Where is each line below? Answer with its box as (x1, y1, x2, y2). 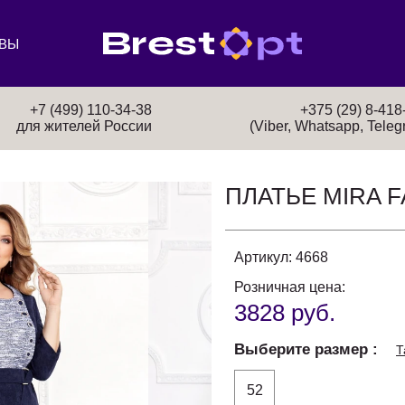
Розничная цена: (234, 279, 345, 295)
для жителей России (16, 118, 153, 134)
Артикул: (234, 250, 292, 265)
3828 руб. (234, 299, 335, 326)
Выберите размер (234, 341, 372, 358)
